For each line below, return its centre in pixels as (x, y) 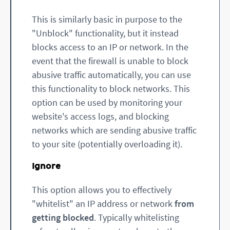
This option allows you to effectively (102, 189)
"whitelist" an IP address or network (103, 203)
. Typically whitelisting (137, 217)
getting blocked (63, 217)
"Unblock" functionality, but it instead (105, 33)
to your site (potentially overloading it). (107, 144)
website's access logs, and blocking (100, 117)
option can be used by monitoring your (107, 103)
